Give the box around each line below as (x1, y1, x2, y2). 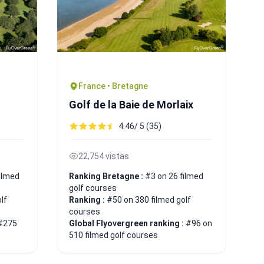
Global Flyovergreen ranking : (69, 218, 186, 228)
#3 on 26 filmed (145, 171, 203, 181)
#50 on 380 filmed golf (107, 194, 191, 204)
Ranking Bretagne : (69, 171, 145, 181)
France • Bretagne (78, 81, 148, 91)
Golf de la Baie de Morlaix (69, 98, 193, 111)
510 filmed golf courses (69, 230, 158, 240)
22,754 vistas (78, 151, 129, 161)
